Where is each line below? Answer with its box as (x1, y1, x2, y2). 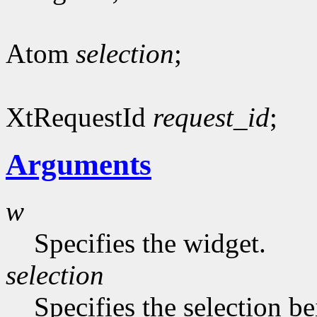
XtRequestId (6, 101, 153, 132)
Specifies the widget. (34, 228, 266, 259)
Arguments (6, 147, 151, 181)
